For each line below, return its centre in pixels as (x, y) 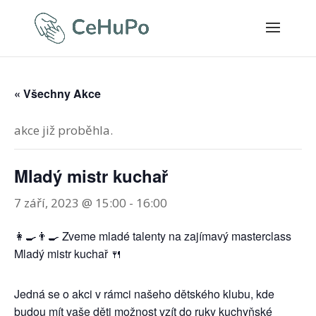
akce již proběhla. (63, 130)
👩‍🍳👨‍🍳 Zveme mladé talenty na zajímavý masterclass (153, 236)
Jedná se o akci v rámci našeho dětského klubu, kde (144, 294)
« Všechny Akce (57, 93)
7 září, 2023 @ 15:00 (70, 203)
